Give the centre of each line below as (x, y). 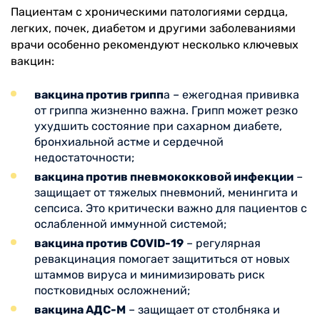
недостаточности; (84, 157)
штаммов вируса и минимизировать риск (150, 274)
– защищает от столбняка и (203, 309)
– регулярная (222, 243)
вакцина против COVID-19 (109, 243)
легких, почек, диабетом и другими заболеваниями (153, 28)
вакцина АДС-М (80, 309)
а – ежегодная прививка (231, 94)
